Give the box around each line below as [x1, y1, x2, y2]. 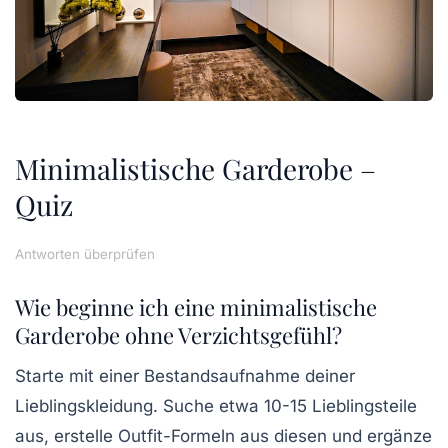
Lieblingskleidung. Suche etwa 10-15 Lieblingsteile [15, 396, 417, 417]
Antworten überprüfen [15, 246, 155, 263]
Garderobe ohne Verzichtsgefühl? [15, 320, 342, 351]
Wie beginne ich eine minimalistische [15, 292, 377, 323]
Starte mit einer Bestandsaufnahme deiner [15, 366, 355, 387]
